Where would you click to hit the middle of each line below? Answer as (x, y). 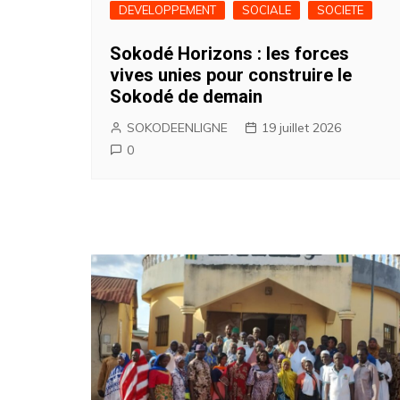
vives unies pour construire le (231, 75)
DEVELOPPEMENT (167, 10)
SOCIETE (340, 10)
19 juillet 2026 (301, 128)
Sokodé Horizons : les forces (229, 54)
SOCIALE (267, 10)
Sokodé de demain (186, 96)
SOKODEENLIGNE (177, 128)
